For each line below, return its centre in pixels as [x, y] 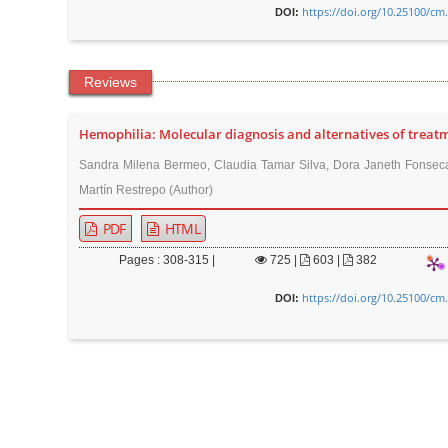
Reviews [110, 82]
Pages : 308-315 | [166, 260]
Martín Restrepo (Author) [145, 190]
